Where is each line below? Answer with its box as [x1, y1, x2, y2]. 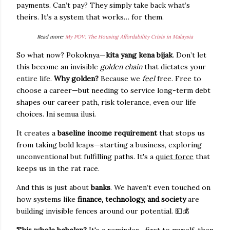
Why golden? [54, 74, 99, 83]
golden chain [100, 62, 142, 71]
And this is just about [16, 183, 91, 192]
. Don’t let [172, 50, 206, 60]
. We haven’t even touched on [110, 183, 210, 192]
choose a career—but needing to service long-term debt [16, 86, 210, 95]
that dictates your [142, 62, 206, 71]
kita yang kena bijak [106, 50, 172, 60]
